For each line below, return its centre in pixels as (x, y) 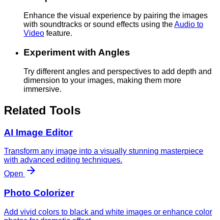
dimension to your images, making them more (102, 80)
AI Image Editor (38, 132)
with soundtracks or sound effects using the (99, 25)
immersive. (42, 89)
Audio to (189, 25)
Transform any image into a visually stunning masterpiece (104, 151)
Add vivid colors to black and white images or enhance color (108, 212)
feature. (58, 33)
